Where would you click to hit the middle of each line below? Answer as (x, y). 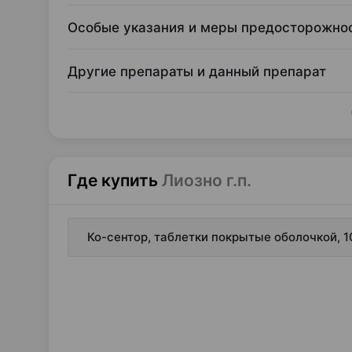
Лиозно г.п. (207, 180)
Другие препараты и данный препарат (197, 71)
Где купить (113, 180)
